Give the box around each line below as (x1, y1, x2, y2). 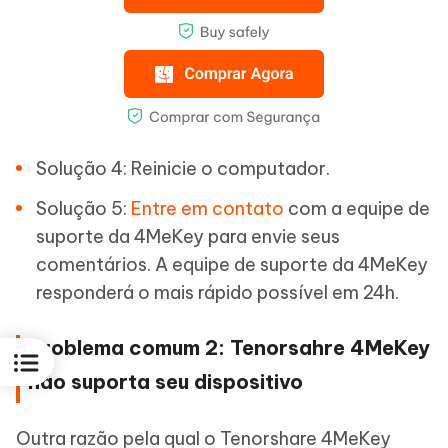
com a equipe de (284, 196, 430, 220)
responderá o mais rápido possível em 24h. (36, 280, 399, 304)
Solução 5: (36, 196, 131, 220)
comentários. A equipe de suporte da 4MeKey (36, 252, 428, 276)
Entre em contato (131, 196, 284, 220)
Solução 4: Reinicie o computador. (36, 156, 330, 180)
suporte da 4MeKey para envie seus (36, 224, 340, 248)
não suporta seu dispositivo (28, 368, 303, 394)
